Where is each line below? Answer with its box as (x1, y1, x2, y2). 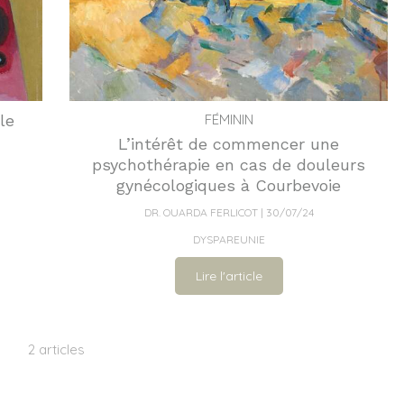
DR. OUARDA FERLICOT (143, 205, 258, 219)
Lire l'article (195, 267, 262, 284)
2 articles (27, 340, 85, 358)
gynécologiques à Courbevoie (116, 175, 341, 195)
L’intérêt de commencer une (118, 133, 339, 153)
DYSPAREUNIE (192, 232, 265, 246)
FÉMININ (204, 110, 253, 128)
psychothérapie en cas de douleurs (92, 154, 365, 174)
